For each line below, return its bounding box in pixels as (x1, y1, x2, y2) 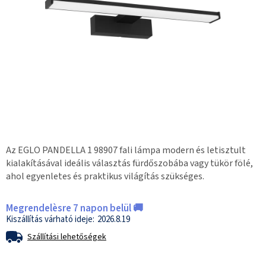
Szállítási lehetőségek (27, 231, 106, 243)
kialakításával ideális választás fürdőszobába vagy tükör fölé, (6, 157, 253, 170)
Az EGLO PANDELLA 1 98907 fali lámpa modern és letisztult (6, 144, 246, 157)
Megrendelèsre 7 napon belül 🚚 (6, 201, 143, 216)
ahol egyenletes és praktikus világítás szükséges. (6, 170, 204, 183)
